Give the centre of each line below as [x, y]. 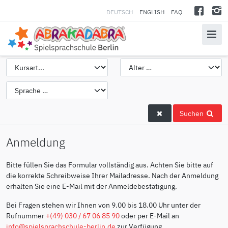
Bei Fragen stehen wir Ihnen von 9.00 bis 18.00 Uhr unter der [103, 205]
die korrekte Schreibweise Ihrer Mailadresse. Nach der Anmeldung [112, 175]
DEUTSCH [120, 12]
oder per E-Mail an [149, 215]
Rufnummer [26, 215]
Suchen [192, 113]
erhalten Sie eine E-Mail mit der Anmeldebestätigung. [92, 186]
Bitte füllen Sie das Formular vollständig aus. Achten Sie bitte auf [110, 164]
